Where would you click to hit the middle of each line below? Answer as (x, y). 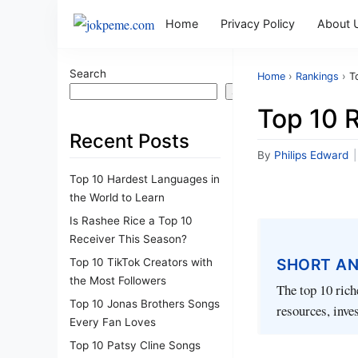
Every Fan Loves (113, 322)
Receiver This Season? (128, 239)
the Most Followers (118, 280)
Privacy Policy (258, 24)
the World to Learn (117, 197)
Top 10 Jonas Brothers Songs (145, 303)
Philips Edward (311, 155)
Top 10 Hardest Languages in (145, 179)
